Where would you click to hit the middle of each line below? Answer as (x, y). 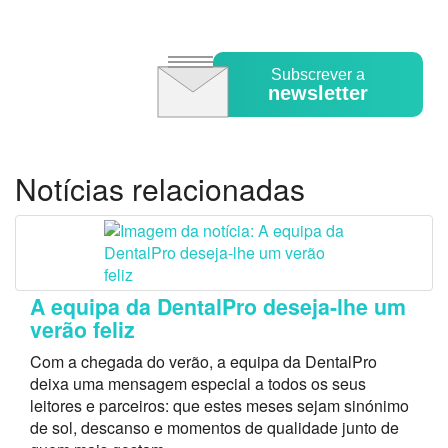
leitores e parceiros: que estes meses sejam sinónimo (219, 406)
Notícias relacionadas (160, 189)
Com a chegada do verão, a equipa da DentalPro (203, 362)
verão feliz (82, 330)
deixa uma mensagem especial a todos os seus (198, 384)
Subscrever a (318, 75)
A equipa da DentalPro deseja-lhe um (218, 307)
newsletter (318, 93)
